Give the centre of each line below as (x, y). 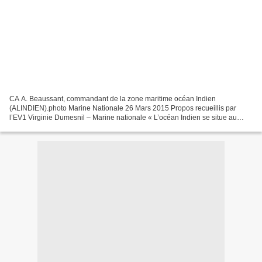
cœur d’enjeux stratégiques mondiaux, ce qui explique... (98, 127)
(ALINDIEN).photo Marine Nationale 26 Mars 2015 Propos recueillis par (123, 108)
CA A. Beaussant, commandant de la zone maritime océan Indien (113, 99)
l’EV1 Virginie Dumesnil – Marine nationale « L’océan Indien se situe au (123, 117)
